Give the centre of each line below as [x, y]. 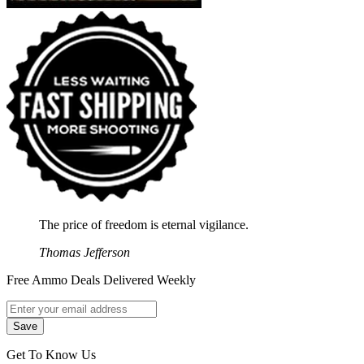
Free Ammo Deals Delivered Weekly [101, 280]
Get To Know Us [51, 355]
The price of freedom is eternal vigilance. [144, 225]
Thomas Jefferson [84, 253]
